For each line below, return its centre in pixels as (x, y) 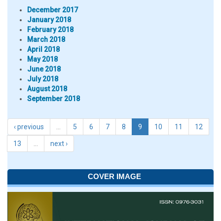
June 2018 (44, 69)
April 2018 (43, 49)
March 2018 (46, 39)
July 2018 (43, 79)
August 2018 (47, 89)
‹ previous (29, 127)
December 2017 (53, 10)
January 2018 (49, 20)
